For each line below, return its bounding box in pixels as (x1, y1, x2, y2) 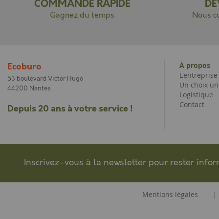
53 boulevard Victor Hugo (7, 75, 83, 83)
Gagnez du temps (50, 11, 114, 20)
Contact (179, 100, 204, 109)
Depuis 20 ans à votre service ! (7, 104, 133, 114)
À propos (179, 61, 210, 70)
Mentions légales (142, 190, 198, 199)
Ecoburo (7, 62, 42, 72)
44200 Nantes (7, 85, 50, 92)
